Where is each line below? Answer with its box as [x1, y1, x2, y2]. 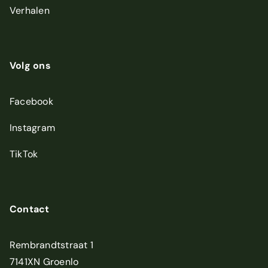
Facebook [10, 95, 53, 108]
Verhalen [10, 4, 50, 17]
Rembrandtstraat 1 [10, 239, 94, 252]
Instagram [10, 121, 56, 135]
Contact [10, 203, 50, 216]
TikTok [10, 148, 38, 161]
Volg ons [10, 59, 51, 72]
